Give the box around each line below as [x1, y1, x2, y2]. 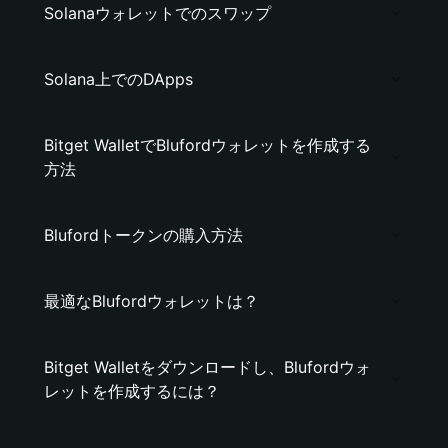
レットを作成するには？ [44, 381, 220, 401]
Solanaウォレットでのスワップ [44, 3, 271, 23]
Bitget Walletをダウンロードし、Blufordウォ [44, 357, 371, 377]
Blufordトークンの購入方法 [44, 225, 243, 245]
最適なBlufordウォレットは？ [44, 291, 259, 311]
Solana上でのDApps [44, 69, 193, 89]
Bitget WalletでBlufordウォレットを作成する [44, 135, 371, 155]
